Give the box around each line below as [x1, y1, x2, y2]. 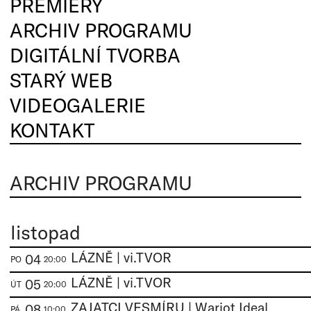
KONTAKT [10, 117, 94, 142]
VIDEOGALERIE [10, 92, 146, 117]
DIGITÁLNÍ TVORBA [10, 42, 180, 67]
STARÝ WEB [10, 67, 112, 92]
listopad [10, 219, 81, 244]
